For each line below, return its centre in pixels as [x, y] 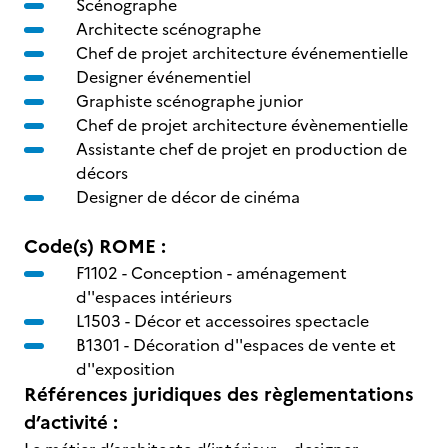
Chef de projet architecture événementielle [242, 53]
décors [102, 173]
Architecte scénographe [168, 29]
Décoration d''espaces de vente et [264, 345]
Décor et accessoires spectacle [251, 321]
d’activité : [71, 422]
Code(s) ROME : [95, 246]
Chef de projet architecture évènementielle [242, 125]
